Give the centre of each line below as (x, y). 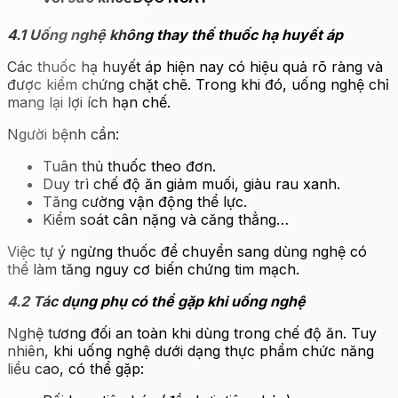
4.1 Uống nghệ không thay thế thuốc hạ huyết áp (175, 34)
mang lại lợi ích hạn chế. (89, 102)
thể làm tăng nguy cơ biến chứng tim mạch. (153, 269)
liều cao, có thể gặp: (76, 368)
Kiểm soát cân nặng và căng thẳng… (166, 219)
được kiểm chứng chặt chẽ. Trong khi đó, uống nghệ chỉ (198, 84)
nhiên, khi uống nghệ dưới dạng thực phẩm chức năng (191, 350)
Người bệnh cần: (63, 134)
